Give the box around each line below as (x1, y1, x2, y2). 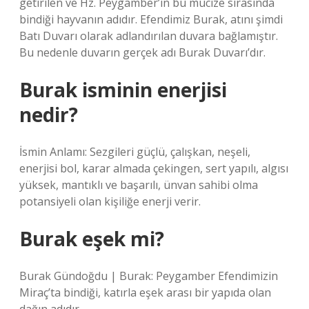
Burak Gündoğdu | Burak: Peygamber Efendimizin (19, 268, 278, 283)
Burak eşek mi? (19, 226, 164, 252)
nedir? (19, 101, 78, 128)
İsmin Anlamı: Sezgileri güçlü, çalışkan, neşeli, (19, 144, 250, 159)
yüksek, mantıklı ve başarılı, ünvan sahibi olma (19, 177, 258, 192)
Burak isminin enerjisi (19, 77, 227, 103)
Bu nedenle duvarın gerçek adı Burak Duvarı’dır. (19, 45, 266, 60)
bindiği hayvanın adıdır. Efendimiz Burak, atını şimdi (19, 12, 283, 27)
